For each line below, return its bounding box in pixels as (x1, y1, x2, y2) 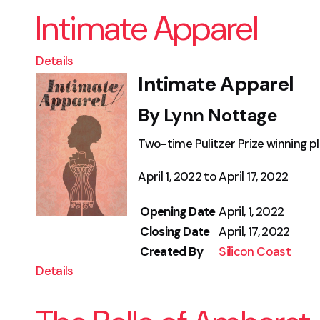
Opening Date (140, 204, 216, 219)
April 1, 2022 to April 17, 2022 (138, 169, 289, 184)
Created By (140, 244, 203, 259)
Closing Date (140, 224, 210, 239)
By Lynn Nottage (138, 104, 277, 127)
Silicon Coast (219, 244, 291, 259)
